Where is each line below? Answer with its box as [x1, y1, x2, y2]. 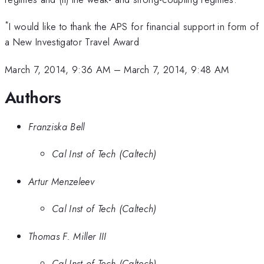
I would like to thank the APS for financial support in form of [9, 19, 259, 34]
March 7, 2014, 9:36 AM [5, 62, 111, 77]
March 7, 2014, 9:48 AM [124, 62, 229, 77]
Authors [5, 85, 61, 110]
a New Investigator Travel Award [5, 35, 140, 49]
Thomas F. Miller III [28, 229, 107, 243]
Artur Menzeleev [28, 174, 94, 189]
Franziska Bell [28, 119, 85, 134]
